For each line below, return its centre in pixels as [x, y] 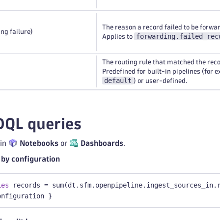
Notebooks [39, 143]
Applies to [118, 37]
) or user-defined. [160, 81]
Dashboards [102, 143]
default [118, 81]
